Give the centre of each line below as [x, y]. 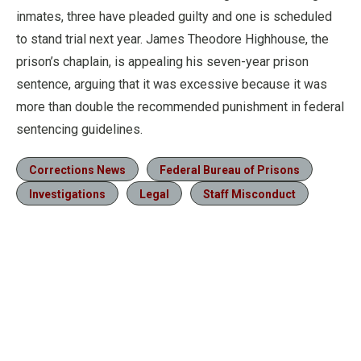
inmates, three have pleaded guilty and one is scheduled [174, 16]
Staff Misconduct [249, 194]
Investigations [67, 194]
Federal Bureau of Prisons [230, 170]
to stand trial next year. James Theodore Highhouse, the [172, 39]
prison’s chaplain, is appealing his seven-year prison [162, 61]
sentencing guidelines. [79, 129]
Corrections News [77, 170]
